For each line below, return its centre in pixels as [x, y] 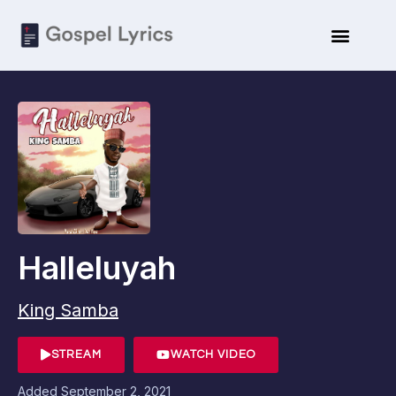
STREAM [76, 354]
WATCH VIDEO [213, 354]
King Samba [68, 310]
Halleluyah [97, 268]
